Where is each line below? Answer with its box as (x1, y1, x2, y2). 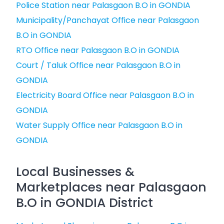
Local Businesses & (16, 163, 134, 180)
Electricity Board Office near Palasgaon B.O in (16, 89, 194, 101)
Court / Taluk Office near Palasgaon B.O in (16, 59, 180, 71)
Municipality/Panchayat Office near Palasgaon (16, 14, 199, 26)
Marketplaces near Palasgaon (16, 178, 206, 196)
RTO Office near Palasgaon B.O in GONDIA (16, 44, 179, 56)
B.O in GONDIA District (16, 194, 153, 211)
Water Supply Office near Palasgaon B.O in (16, 119, 182, 131)
